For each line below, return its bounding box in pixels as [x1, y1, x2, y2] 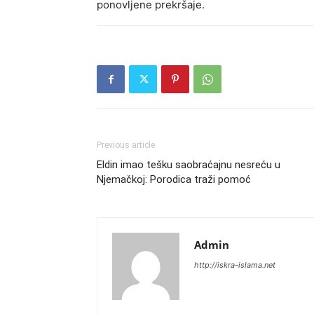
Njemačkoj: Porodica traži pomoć [97, 173, 251, 186]
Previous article [97, 140, 155, 150]
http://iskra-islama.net [194, 260, 275, 270]
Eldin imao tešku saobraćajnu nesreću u [97, 158, 280, 171]
